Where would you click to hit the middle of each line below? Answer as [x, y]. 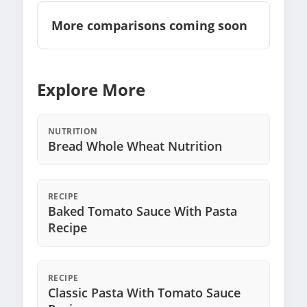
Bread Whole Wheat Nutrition [135, 146]
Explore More [91, 90]
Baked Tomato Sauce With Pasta [143, 211]
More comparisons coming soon [149, 26]
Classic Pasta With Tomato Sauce [144, 293]
